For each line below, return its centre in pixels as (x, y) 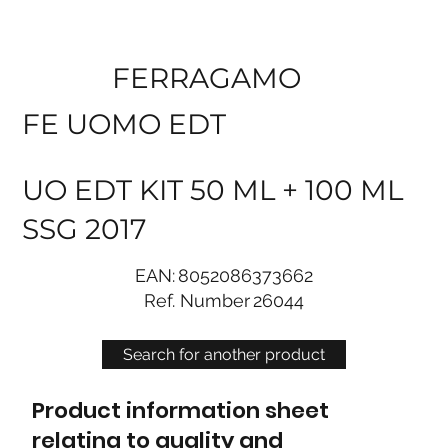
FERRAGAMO (206, 77)
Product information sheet (180, 411)
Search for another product (224, 354)
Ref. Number (197, 300)
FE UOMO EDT (124, 123)
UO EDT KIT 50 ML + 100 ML (213, 190)
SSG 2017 (84, 229)
